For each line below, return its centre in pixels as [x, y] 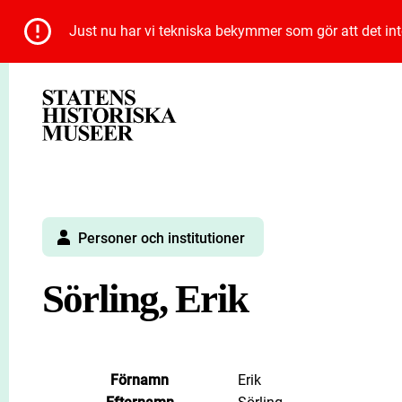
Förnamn [140, 380]
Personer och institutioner [160, 239]
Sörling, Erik [145, 299]
